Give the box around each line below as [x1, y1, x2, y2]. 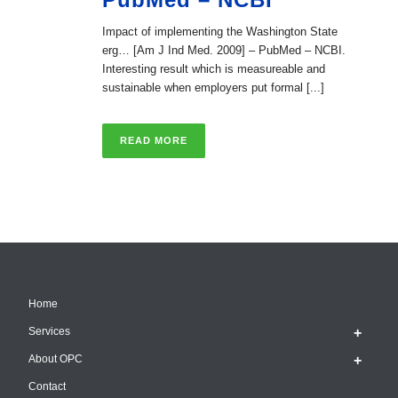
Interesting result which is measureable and [102, 62, 325, 76]
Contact [28, 380, 67, 393]
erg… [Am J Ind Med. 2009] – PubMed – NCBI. [102, 44, 346, 57]
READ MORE [120, 135, 187, 146]
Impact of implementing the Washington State [102, 25, 338, 38]
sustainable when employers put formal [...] [102, 81, 324, 94]
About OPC [28, 353, 84, 365]
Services [28, 325, 71, 338]
